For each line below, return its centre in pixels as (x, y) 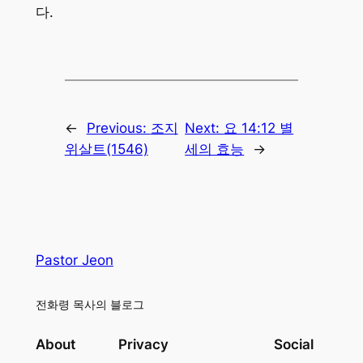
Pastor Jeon (74, 260)
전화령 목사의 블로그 (90, 304)
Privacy (143, 345)
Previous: (118, 128)
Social (294, 345)
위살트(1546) (106, 149)
